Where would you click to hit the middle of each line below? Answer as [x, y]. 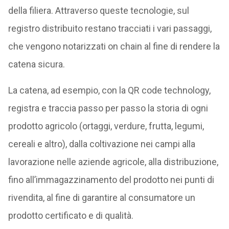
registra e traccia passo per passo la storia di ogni [108, 108]
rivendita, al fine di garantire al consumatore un [101, 198]
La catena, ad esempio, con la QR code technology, [109, 90]
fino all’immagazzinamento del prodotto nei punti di [111, 180]
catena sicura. [36, 64]
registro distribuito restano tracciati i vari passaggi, [110, 28]
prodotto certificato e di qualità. [71, 215]
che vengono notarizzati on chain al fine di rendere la [114, 46]
